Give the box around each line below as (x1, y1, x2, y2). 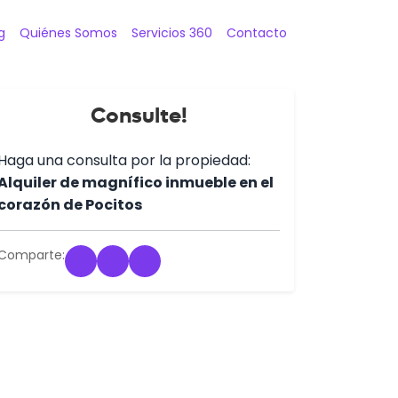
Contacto (227, 24, 287, 42)
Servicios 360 (131, 24, 212, 42)
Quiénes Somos (20, 24, 117, 42)
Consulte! (90, 102, 187, 128)
